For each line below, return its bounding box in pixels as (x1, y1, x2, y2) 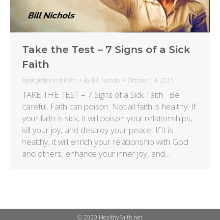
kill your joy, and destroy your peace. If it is (22, 124, 173, 136)
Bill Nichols (92, 76, 120, 84)
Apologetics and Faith (22, 76, 77, 84)
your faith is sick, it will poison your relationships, (22, 112, 192, 124)
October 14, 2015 (127, 76, 174, 84)
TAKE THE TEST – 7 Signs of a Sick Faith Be (22, 88, 179, 100)
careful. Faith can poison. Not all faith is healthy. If (22, 100, 196, 112)
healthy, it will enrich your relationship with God (22, 136, 188, 147)
